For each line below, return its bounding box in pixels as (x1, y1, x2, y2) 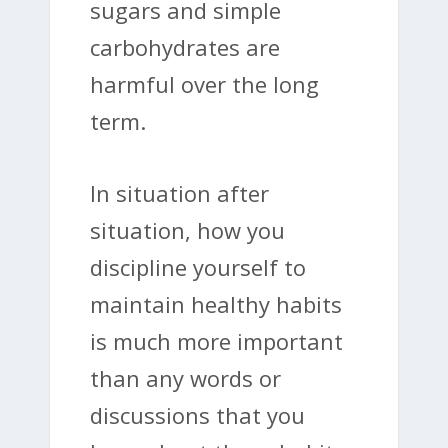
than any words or (90, 363, 281, 394)
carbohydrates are (90, 31, 280, 62)
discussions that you (90, 400, 305, 431)
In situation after (90, 178, 269, 209)
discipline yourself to (90, 252, 306, 283)
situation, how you (90, 215, 285, 246)
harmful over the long (90, 68, 319, 99)
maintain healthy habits (90, 289, 342, 320)
